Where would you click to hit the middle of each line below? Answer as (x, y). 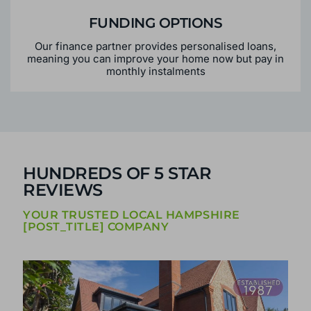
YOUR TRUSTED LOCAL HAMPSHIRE (132, 215)
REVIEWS (63, 190)
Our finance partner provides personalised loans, (155, 46)
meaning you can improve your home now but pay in (155, 58)
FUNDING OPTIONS (155, 23)
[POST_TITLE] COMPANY (96, 227)
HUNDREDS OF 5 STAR (117, 174)
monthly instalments (155, 71)
